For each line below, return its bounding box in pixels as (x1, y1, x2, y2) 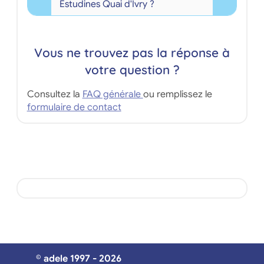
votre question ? (84, 61, 180, 77)
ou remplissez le (143, 88, 212, 100)
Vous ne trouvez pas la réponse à (34, 44, 230, 60)
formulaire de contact (27, 101, 121, 113)
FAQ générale (82, 88, 143, 100)
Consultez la (27, 88, 82, 100)
